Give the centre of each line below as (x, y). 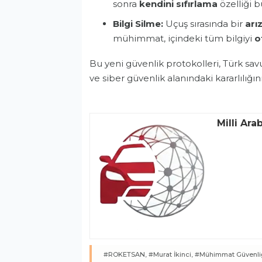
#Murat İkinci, (171, 255)
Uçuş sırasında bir (204, 24)
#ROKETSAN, (125, 255)
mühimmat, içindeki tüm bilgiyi (184, 39)
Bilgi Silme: (138, 24)
